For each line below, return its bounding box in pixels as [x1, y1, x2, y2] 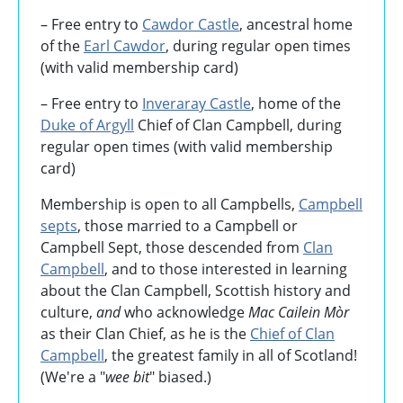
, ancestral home [239, 13, 353, 34]
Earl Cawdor [84, 35, 166, 56]
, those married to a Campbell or [77, 215, 298, 236]
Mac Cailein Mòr [248, 301, 349, 322]
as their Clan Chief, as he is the [40, 323, 250, 344]
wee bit [105, 366, 149, 387]
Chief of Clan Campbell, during [134, 114, 342, 135]
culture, [40, 301, 96, 322]
